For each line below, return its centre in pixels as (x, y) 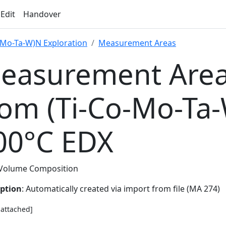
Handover (42, 14)
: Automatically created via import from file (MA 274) (121, 189)
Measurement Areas (137, 43)
